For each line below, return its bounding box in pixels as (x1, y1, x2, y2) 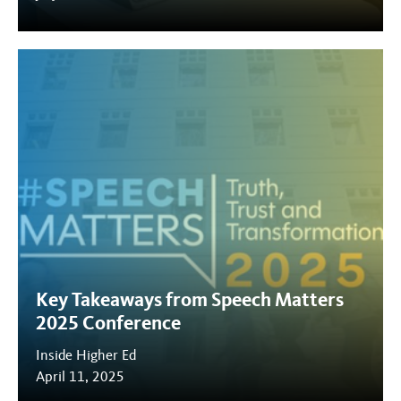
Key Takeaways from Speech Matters (36, 287, 344, 311)
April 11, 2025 (36, 368, 124, 385)
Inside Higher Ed (36, 346, 136, 363)
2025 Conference (36, 311, 181, 335)
